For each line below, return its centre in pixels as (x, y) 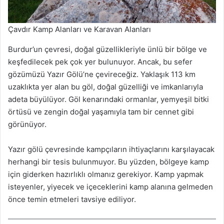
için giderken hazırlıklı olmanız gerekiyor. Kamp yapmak (106, 174)
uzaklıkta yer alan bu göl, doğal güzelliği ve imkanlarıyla (105, 86)
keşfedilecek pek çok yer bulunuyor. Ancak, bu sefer (100, 61)
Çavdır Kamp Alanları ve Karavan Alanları (79, 29)
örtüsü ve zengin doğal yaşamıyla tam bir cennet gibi (101, 111)
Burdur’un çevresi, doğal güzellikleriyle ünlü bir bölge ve (107, 49)
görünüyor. (27, 124)
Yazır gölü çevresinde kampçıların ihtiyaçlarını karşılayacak (111, 149)
